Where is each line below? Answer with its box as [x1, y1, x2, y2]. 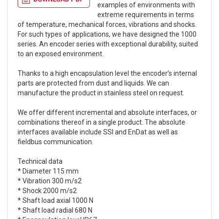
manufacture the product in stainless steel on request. [18, 89, 184, 97]
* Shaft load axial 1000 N [18, 197, 93, 205]
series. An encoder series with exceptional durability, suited [18, 40, 198, 48]
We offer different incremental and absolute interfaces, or [18, 109, 197, 117]
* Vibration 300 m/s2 [18, 177, 82, 185]
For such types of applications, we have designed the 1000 [18, 30, 197, 39]
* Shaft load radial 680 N [18, 206, 92, 215]
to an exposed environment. [18, 50, 104, 58]
